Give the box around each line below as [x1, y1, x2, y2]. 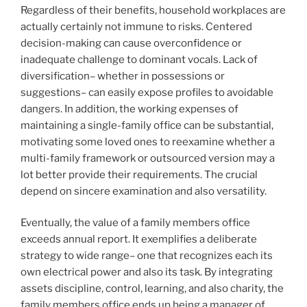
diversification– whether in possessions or [21, 69, 225, 82]
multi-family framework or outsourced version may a [21, 151, 275, 164]
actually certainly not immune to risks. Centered [21, 20, 252, 33]
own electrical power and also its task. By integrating [21, 266, 273, 279]
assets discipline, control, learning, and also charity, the [21, 282, 284, 295]
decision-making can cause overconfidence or [21, 36, 242, 49]
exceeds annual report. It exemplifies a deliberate [21, 233, 257, 246]
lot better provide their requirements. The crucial [21, 168, 258, 181]
